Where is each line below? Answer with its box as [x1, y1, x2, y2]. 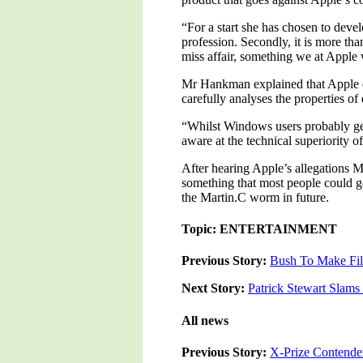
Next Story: [181, 281, 248, 296]
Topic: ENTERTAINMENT [181, 222, 337, 237]
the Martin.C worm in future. [181, 190, 329, 204]
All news [181, 313, 228, 327]
